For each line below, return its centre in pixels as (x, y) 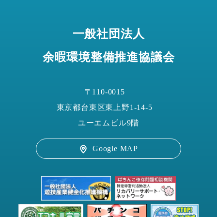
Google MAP (115, 148)
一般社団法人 (108, 34)
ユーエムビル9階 (108, 123)
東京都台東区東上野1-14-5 (108, 107)
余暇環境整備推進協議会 (108, 57)
